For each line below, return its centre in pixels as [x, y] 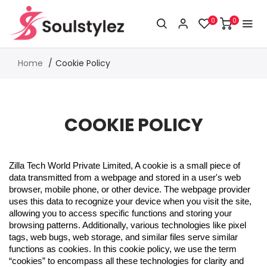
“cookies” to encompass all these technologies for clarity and [126, 261]
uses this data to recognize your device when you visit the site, [130, 201]
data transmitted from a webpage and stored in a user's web [125, 178]
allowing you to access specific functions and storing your [120, 213]
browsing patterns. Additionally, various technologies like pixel [128, 225]
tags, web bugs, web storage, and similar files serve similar [123, 237]
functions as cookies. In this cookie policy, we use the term [123, 249]
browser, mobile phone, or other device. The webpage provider [130, 190]
